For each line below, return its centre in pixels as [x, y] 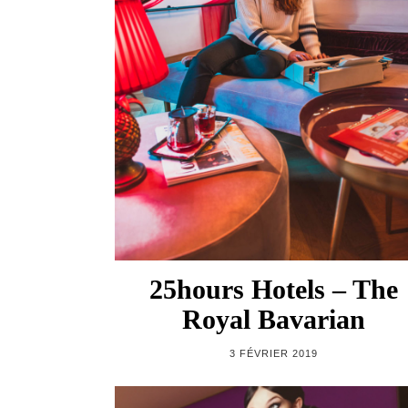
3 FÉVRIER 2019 [273, 353]
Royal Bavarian [273, 319]
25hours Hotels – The [273, 289]
